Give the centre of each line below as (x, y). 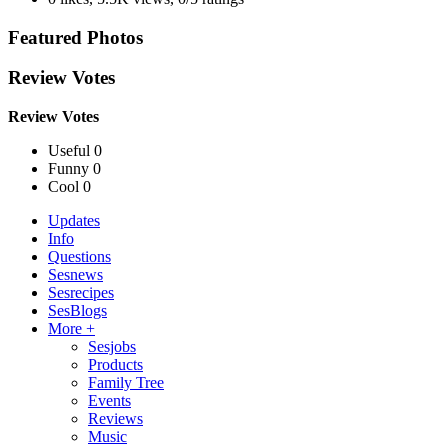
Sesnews (75, 274)
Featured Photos (75, 37)
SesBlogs (77, 310)
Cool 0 (69, 186)
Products (115, 364)
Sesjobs (112, 346)
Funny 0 (74, 168)
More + (71, 328)
